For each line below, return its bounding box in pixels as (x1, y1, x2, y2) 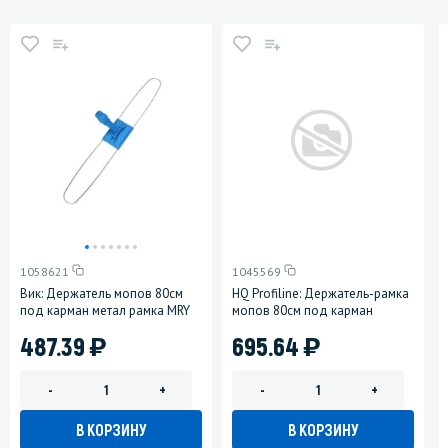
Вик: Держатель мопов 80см (20, 284, 183, 302)
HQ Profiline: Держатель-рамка (232, 284, 409, 302)
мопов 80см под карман (232, 301, 373, 319)
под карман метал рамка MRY (20, 301, 190, 319)
